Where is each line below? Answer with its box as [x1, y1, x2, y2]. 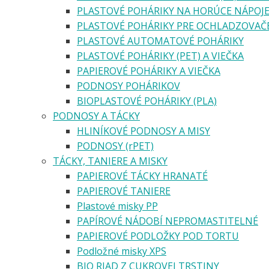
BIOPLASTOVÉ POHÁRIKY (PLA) [77, 94, 217, 107]
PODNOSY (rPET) [77, 139, 154, 153]
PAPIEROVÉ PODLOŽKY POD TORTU [77, 229, 239, 243]
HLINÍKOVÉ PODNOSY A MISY [77, 124, 210, 138]
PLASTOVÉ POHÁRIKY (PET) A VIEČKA [77, 49, 244, 62]
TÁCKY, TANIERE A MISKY [53, 154, 168, 168]
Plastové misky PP [77, 199, 158, 213]
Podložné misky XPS [77, 244, 166, 258]
